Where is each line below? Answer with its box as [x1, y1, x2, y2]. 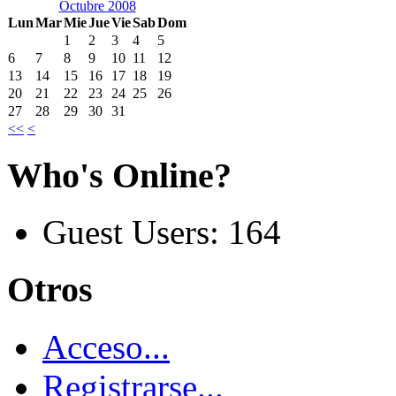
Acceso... [42, 327, 170, 366]
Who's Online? [7, 155, 232, 195]
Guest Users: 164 [42, 213, 281, 252]
